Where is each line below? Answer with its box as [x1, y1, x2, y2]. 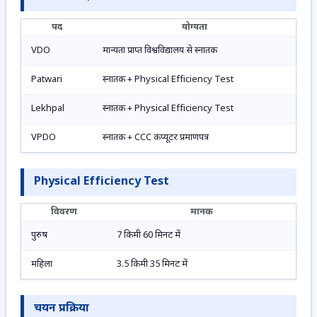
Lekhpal [31, 103, 64, 115]
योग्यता [181, 21, 207, 34]
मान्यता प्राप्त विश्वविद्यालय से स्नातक [103, 45, 217, 57]
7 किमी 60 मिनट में [117, 229, 180, 242]
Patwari [31, 74, 62, 86]
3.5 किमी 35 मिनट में [117, 258, 188, 271]
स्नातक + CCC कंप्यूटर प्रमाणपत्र [103, 132, 209, 144]
